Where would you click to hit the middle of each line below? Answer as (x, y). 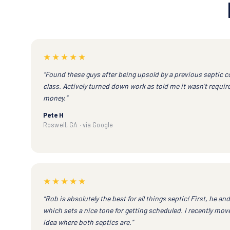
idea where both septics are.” (88, 222)
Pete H (53, 115)
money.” (55, 98)
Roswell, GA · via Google (78, 124)
